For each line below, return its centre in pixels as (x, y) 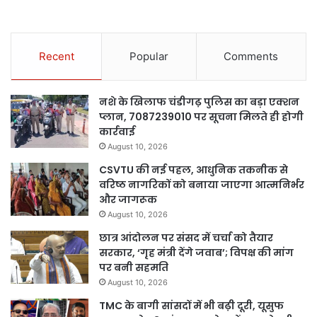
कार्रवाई (117, 132)
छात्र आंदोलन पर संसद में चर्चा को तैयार (186, 238)
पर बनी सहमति (134, 268)
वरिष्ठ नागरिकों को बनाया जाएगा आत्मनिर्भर (202, 185)
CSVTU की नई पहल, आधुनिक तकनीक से (194, 170)
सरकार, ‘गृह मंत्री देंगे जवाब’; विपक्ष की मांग (196, 253)
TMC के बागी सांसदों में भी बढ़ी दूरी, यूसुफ (191, 306)
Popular (149, 57)
